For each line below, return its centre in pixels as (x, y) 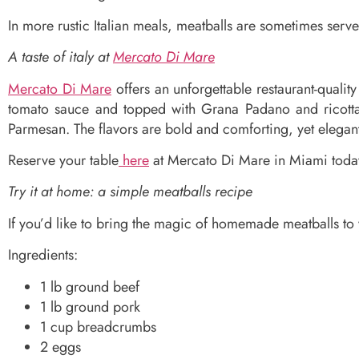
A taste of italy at (61, 57)
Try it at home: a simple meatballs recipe (130, 192)
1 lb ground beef (90, 286)
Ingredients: (43, 255)
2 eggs (61, 347)
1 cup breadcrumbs (98, 327)
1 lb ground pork (90, 307)
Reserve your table (63, 160)
